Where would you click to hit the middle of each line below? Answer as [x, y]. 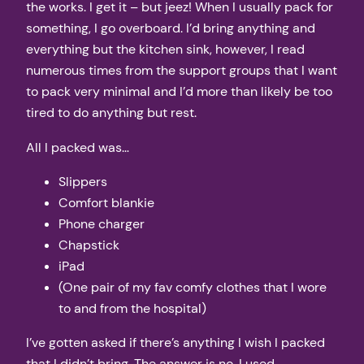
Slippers [83, 181]
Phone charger [102, 223]
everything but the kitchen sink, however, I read [165, 50]
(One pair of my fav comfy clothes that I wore [193, 287]
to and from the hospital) [132, 308]
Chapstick [89, 245]
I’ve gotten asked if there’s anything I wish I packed [175, 343]
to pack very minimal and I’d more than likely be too [179, 92]
